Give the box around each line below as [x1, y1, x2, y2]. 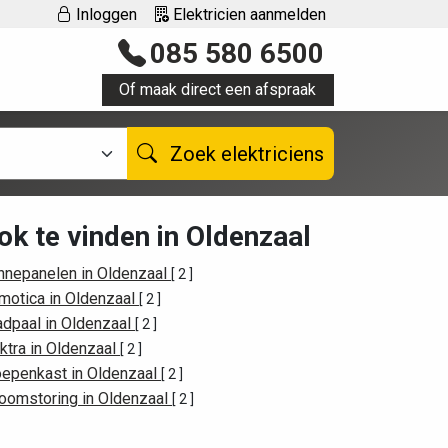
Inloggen [72, 4, 137, 24]
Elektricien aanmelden [169, 4, 326, 24]
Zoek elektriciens [221, 141, 324, 166]
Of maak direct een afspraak [119, 79, 317, 99]
